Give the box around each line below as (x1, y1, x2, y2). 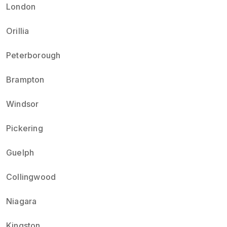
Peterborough (6, 50, 61, 60)
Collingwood (6, 172, 56, 182)
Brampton (6, 74, 45, 85)
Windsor (6, 99, 39, 109)
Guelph (6, 147, 34, 158)
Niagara (6, 196, 37, 206)
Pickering (6, 123, 43, 133)
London (6, 2, 36, 12)
